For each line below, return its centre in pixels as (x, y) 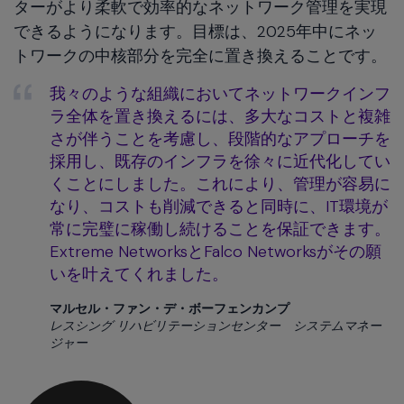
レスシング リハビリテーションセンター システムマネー (216, 325)
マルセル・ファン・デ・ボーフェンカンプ (170, 308)
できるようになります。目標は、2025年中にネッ (195, 31)
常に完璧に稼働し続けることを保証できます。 (220, 229)
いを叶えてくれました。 (139, 274)
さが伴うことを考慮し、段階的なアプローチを (220, 138)
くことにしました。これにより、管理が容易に (220, 184)
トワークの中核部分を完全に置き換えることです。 (200, 55)
